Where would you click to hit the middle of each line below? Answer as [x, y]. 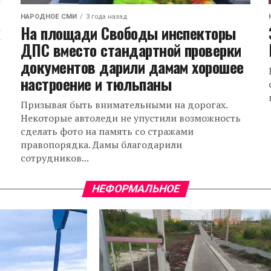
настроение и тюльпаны [96, 84]
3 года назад [106, 17]
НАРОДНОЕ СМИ [48, 17]
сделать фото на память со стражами [107, 132]
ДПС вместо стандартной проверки [131, 50]
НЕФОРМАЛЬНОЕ [135, 189]
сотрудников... [54, 158]
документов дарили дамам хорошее [132, 67]
